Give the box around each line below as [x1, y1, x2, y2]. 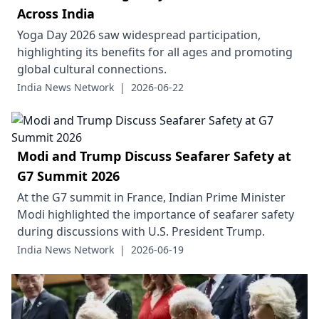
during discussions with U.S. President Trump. [17, 223, 265, 239]
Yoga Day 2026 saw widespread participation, [17, 26, 261, 43]
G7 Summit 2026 [17, 167, 120, 184]
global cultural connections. [17, 61, 167, 77]
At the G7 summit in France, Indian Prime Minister [17, 189, 286, 205]
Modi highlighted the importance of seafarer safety [17, 206, 294, 222]
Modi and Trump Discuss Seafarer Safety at [17, 147, 291, 164]
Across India [17, 4, 95, 22]
